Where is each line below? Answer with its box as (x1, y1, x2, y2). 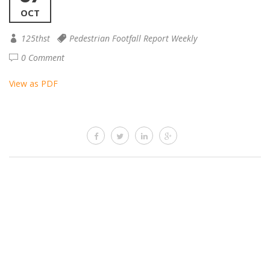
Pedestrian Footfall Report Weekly (69, 33, 197, 44)
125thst (21, 33, 50, 44)
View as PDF (9, 78, 58, 89)
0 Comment (21, 52, 64, 63)
